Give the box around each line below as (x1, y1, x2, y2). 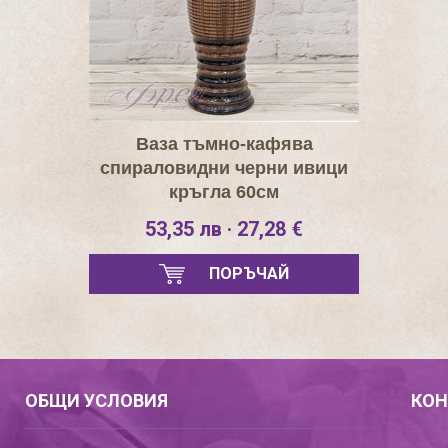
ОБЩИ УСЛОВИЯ (25, 390, 169, 411)
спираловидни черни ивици (100, 158, 348, 178)
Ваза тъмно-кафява (135, 134, 313, 154)
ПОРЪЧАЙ (209, 264, 289, 283)
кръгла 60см (169, 182, 279, 202)
